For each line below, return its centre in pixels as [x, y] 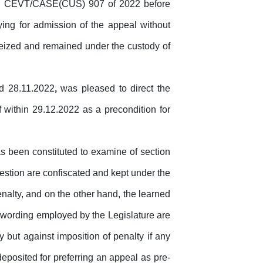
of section [150, 152]
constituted [55, 152]
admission [55, 25]
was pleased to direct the [113, 89]
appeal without [139, 25]
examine [109, 152]
